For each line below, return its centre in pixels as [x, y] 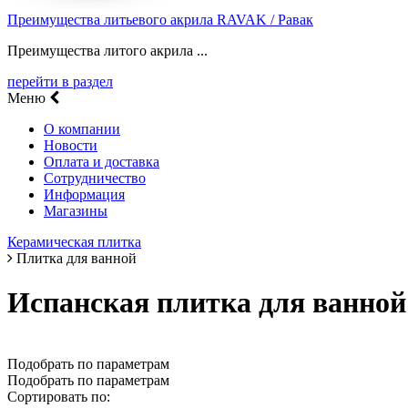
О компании [82, 128]
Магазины [76, 210]
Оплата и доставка [102, 161]
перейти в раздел [60, 81]
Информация [84, 194]
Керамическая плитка [74, 241]
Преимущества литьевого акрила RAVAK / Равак [160, 19]
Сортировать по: [59, 396]
